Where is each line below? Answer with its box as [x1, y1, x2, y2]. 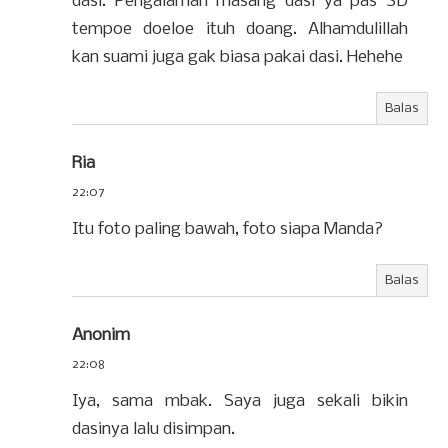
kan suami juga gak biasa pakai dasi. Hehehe [72, 48, 403, 68]
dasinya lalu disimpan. [72, 420, 235, 440]
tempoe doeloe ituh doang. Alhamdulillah [72, 20, 408, 40]
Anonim [72, 326, 130, 346]
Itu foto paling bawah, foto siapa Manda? [72, 220, 383, 240]
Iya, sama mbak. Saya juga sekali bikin [72, 392, 408, 412]
